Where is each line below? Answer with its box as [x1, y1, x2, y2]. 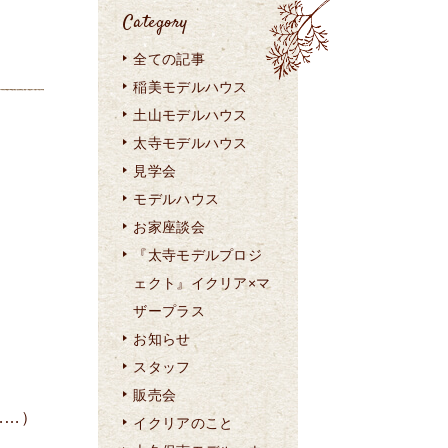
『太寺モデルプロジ [133, 247, 263, 263]
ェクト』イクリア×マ [133, 275, 271, 291]
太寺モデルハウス [133, 135, 248, 151]
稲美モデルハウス [133, 79, 248, 95]
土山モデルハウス [133, 107, 248, 123]
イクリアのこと [133, 415, 234, 431]
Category [123, 10, 188, 36]
